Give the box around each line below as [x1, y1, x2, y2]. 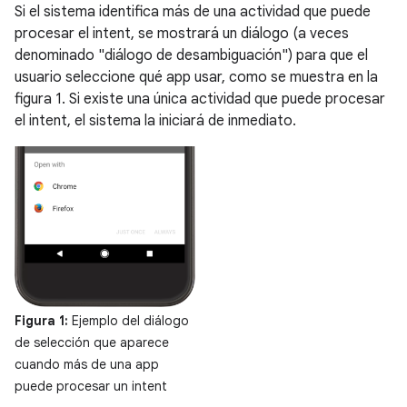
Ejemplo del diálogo [68, 312, 189, 329]
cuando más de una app [15, 355, 159, 372]
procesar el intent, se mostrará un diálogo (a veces [15, 25, 349, 43]
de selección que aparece [15, 333, 169, 351]
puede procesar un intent [15, 377, 167, 394]
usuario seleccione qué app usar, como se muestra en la [15, 68, 378, 86]
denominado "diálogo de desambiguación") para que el [15, 46, 368, 65]
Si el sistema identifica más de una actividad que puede [15, 3, 371, 21]
